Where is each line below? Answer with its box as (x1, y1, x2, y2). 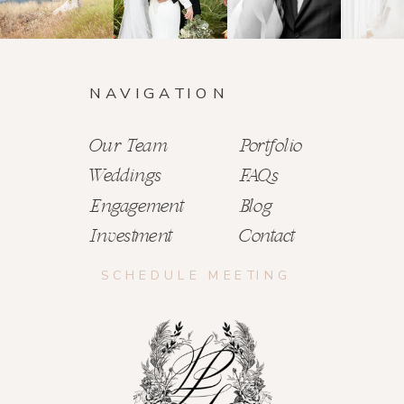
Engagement (89, 197, 185, 216)
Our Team (89, 137, 169, 156)
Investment (89, 228, 173, 246)
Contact (238, 228, 296, 246)
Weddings (89, 168, 162, 186)
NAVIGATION (89, 83, 229, 104)
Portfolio (238, 137, 302, 156)
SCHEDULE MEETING (101, 267, 292, 286)
